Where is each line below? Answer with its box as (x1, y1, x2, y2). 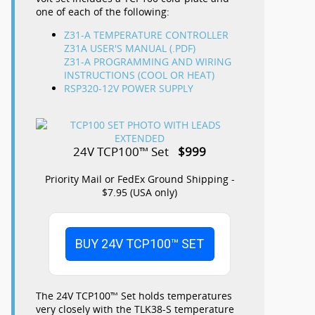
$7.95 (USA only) (102, 185, 177, 199)
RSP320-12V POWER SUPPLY (64, 81, 193, 95)
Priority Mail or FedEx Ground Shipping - (44, 172, 235, 186)
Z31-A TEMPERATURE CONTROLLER (64, 27, 229, 41)
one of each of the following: (36, 4, 169, 18)
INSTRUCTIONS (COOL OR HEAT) (64, 67, 214, 82)
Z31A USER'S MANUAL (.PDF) (64, 41, 195, 55)
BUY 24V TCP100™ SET (75, 236, 204, 251)
